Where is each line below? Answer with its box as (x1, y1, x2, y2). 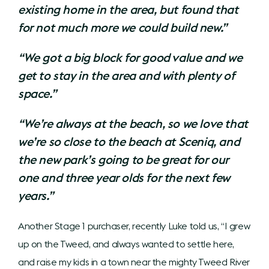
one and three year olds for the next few (18, 169, 231, 185)
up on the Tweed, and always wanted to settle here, (18, 237, 235, 250)
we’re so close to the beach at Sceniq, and (18, 133, 240, 149)
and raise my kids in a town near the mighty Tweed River (18, 255, 250, 268)
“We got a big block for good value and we (18, 49, 243, 65)
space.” (18, 85, 56, 101)
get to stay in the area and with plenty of (18, 67, 235, 83)
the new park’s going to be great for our (18, 151, 229, 167)
